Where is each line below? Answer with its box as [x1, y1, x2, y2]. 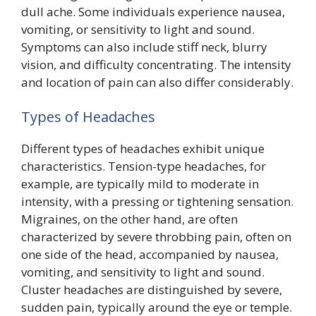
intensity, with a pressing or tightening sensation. [21, 193, 293, 209]
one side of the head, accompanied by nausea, [21, 246, 279, 262]
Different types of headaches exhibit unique [21, 140, 265, 157]
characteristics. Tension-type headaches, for [21, 158, 266, 174]
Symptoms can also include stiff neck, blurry [21, 38, 267, 55]
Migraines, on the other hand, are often [21, 211, 238, 227]
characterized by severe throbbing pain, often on [21, 229, 291, 245]
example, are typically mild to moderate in [21, 176, 259, 192]
